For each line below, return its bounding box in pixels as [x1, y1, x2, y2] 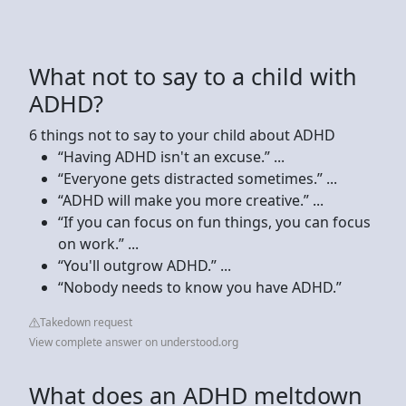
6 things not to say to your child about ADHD [29, 124, 335, 145]
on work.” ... [58, 233, 139, 254]
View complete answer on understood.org [29, 333, 238, 350]
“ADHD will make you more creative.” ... [58, 189, 324, 210]
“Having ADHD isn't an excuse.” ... [58, 146, 285, 167]
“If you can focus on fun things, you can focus [58, 211, 371, 232]
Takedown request [40, 314, 132, 330]
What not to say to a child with [29, 60, 357, 92]
